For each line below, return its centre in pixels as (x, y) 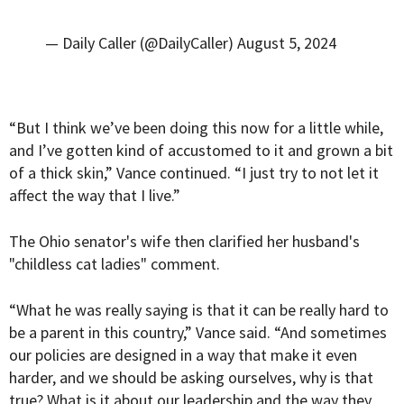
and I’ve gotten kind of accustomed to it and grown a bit (201, 151)
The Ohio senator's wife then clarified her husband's (184, 242)
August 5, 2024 (287, 43)
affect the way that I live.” (95, 196)
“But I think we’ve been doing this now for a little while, (196, 128)
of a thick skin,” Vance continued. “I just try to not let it (194, 173)
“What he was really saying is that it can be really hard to (199, 310)
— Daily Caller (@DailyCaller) (141, 43)
